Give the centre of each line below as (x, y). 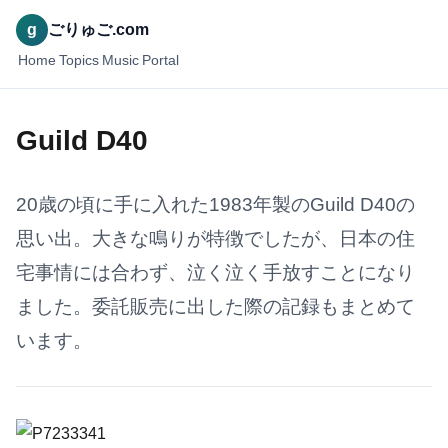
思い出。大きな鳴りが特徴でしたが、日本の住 (215, 238)
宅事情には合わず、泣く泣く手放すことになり (215, 272)
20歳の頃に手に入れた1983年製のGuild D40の (215, 204)
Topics (78, 60)
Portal (161, 60)
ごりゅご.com (98, 29)
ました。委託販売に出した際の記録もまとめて (215, 306)
